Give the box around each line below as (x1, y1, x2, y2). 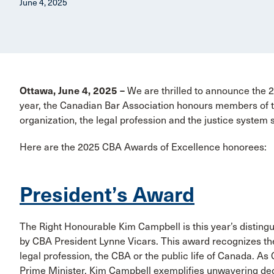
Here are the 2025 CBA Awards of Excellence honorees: (20, 141, 267, 153)
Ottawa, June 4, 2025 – (20, 84, 127, 97)
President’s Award (20, 182, 194, 207)
